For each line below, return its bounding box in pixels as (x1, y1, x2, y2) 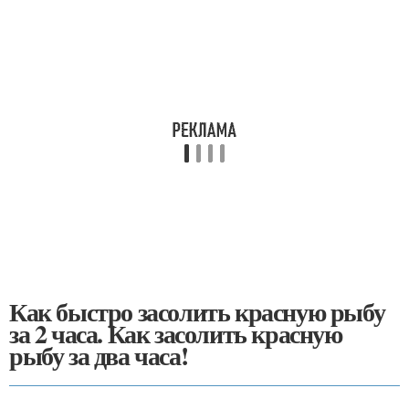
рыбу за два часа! (9, 336, 188, 374)
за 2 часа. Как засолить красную (9, 314, 342, 352)
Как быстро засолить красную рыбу (9, 292, 385, 330)
